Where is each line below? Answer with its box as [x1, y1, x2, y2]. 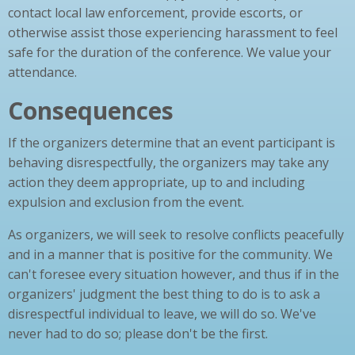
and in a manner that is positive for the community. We [8, 246, 333, 264]
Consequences [8, 94, 174, 128]
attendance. [8, 63, 77, 82]
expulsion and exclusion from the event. [8, 193, 244, 212]
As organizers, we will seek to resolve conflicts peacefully [8, 226, 344, 244]
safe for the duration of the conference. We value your [8, 44, 331, 62]
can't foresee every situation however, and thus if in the [8, 265, 339, 284]
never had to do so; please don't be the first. [8, 325, 268, 343]
